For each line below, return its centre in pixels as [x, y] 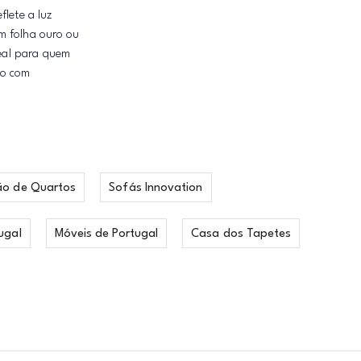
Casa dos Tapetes [241, 234]
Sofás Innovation [156, 188]
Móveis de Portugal [106, 234]
